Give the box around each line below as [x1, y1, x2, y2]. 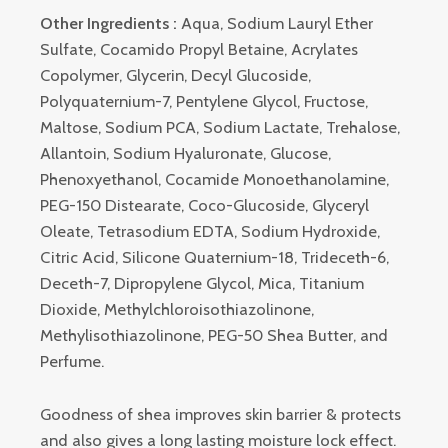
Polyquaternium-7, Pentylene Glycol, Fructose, [40, 91, 368, 112]
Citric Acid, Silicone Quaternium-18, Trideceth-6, [40, 247, 389, 268]
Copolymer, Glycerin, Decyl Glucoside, [40, 65, 311, 86]
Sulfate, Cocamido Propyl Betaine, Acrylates [40, 39, 358, 60]
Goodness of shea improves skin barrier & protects [40, 403, 401, 424]
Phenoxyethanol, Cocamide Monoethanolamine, [40, 169, 389, 190]
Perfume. [40, 351, 104, 372]
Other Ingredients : [40, 13, 177, 34]
